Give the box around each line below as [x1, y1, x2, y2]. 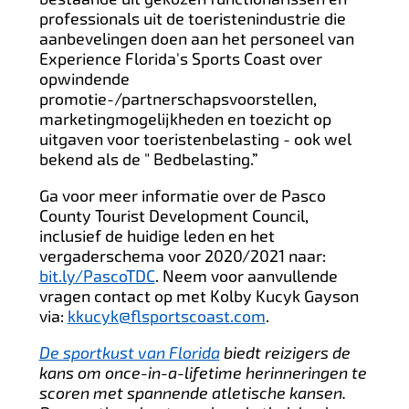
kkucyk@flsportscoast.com [67, 306, 266, 326]
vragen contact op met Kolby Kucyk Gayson [38, 286, 359, 306]
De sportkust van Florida [38, 342, 220, 363]
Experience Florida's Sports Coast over [38, 48, 322, 68]
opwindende [38, 68, 130, 89]
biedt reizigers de [219, 342, 351, 363]
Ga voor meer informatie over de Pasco [38, 185, 326, 205]
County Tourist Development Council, [38, 205, 309, 225]
